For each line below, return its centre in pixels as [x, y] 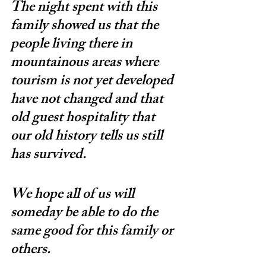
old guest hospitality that [84, 118]
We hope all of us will [74, 195]
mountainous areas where [86, 63]
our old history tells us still [88, 137]
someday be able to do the [86, 213]
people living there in [73, 45]
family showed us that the [86, 26]
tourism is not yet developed [94, 82]
